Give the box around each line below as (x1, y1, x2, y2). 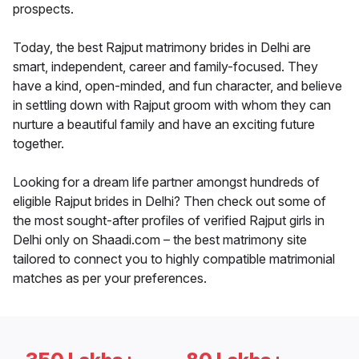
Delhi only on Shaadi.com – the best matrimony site (13, 231, 307, 248)
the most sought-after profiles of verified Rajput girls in (13, 212, 325, 228)
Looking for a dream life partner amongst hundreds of (13, 173, 320, 190)
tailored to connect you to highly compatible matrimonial (13, 250, 335, 267)
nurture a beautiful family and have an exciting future (13, 115, 315, 132)
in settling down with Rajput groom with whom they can (13, 96, 331, 113)
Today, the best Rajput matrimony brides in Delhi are (13, 38, 311, 55)
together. (13, 135, 64, 151)
